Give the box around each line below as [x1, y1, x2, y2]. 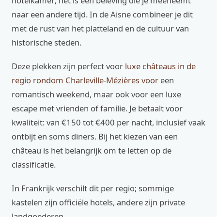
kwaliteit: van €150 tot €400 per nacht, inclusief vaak [12, 117, 205, 128]
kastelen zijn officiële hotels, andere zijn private [12, 197, 185, 208]
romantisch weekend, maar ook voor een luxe [12, 89, 181, 100]
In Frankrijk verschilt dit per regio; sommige [12, 183, 174, 194]
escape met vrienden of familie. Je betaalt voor [12, 103, 183, 114]
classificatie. [12, 159, 56, 170]
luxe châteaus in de [125, 61, 196, 72]
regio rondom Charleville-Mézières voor [12, 75, 158, 86]
